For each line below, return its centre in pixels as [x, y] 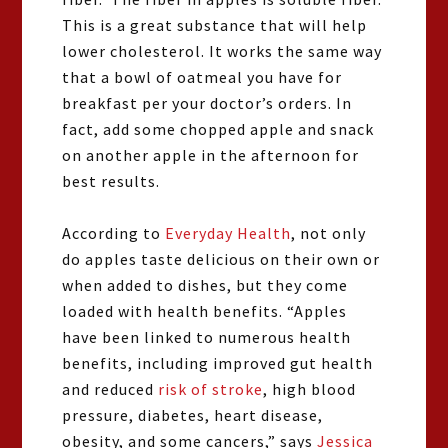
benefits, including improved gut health [218, 363]
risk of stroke [211, 389]
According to [114, 233]
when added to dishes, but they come [205, 285]
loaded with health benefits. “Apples [205, 311]
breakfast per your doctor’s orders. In [207, 103]
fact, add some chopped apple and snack [218, 129]
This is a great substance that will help [215, 25]
